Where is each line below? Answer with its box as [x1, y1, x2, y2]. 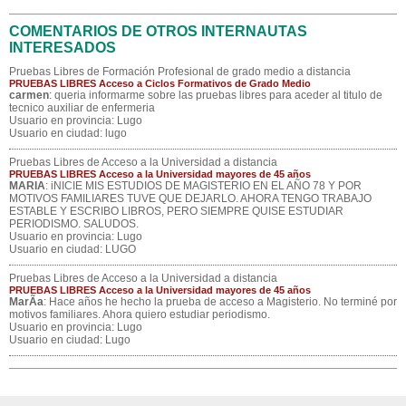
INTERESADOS [9, 40, 116, 55]
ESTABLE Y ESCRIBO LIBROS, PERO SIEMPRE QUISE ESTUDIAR [9, 205, 343, 217]
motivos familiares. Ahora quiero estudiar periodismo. [9, 308, 270, 321]
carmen [9, 89, 49, 101]
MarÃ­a [9, 295, 43, 308]
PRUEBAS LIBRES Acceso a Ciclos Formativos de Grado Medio [9, 78, 311, 89]
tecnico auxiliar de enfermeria [9, 101, 155, 114]
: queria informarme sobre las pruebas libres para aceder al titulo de [49, 89, 382, 101]
